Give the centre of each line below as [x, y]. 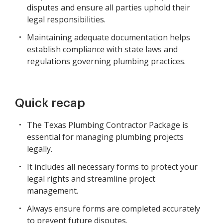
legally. [40, 149]
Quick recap [50, 103]
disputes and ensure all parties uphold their [109, 8]
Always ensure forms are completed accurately [113, 209]
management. [53, 191]
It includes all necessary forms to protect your [112, 167]
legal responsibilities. [66, 20]
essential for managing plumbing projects [105, 137]
